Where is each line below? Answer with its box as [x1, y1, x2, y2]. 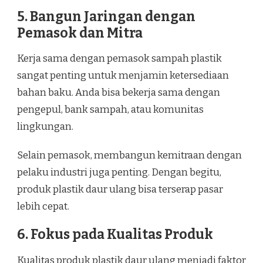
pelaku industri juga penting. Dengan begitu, [17, 166, 221, 179]
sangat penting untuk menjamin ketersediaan [17, 69, 229, 82]
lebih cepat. [17, 200, 69, 213]
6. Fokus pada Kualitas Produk [17, 227, 213, 243]
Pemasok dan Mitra [17, 25, 143, 41]
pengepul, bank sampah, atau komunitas [17, 103, 204, 116]
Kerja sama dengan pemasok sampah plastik [17, 52, 222, 65]
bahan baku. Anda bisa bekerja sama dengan [17, 86, 220, 99]
